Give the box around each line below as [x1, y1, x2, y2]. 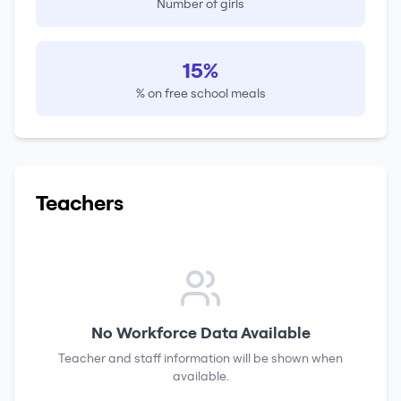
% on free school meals [135, 85, 266, 101]
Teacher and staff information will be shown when [58, 350, 343, 366]
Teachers [36, 189, 124, 216]
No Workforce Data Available [90, 322, 311, 343]
